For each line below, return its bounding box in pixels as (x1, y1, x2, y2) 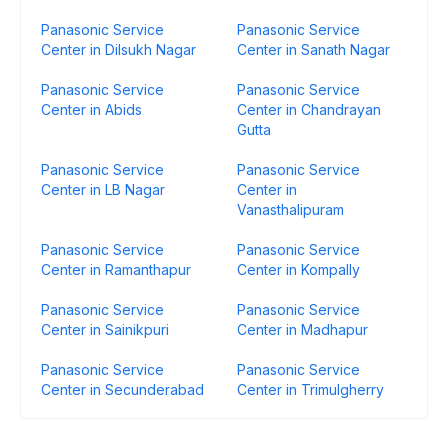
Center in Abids (41, 101, 142, 118)
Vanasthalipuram (237, 201, 344, 218)
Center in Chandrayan (237, 101, 381, 118)
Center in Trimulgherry (237, 381, 384, 398)
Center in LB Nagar (41, 181, 165, 198)
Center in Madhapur (237, 321, 368, 338)
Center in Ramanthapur (41, 261, 191, 278)
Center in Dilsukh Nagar (41, 41, 196, 58)
